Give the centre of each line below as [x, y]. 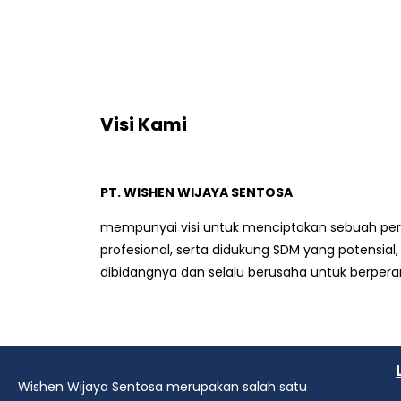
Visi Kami [144, 124]
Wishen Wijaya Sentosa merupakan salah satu [162, 387]
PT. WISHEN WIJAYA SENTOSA [196, 192]
